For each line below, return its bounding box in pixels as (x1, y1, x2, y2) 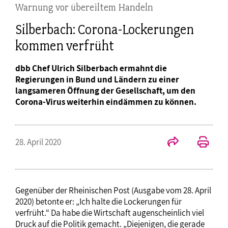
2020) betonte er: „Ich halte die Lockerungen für (15, 196, 182, 208)
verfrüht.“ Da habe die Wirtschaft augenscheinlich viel (15, 207, 204, 219)
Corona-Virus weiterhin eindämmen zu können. (15, 96, 196, 108)
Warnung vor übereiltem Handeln (15, 1, 153, 14)
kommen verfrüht (15, 38, 114, 54)
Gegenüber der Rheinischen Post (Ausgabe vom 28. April (15, 185, 211, 196)
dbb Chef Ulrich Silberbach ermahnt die (15, 63, 167, 74)
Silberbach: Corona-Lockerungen (15, 21, 194, 38)
